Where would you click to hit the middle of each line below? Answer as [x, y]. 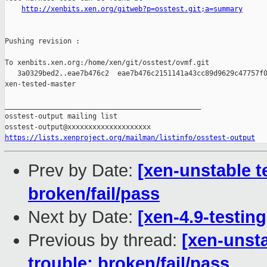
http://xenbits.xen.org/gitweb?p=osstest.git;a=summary [132, 9]
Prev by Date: [83, 171]
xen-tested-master [40, 84]
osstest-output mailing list [61, 117]
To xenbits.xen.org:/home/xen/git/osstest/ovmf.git [107, 63]
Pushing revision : [42, 41]
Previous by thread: [105, 240]
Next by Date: [83, 217]
